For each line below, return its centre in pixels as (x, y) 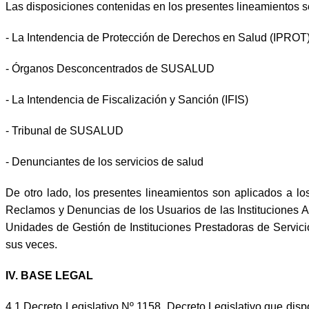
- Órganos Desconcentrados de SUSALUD (110, 68)
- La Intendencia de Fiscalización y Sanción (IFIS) (127, 99)
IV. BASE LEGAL (49, 275)
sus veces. (31, 244)
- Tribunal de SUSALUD (64, 130)
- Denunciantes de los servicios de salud (104, 161)
